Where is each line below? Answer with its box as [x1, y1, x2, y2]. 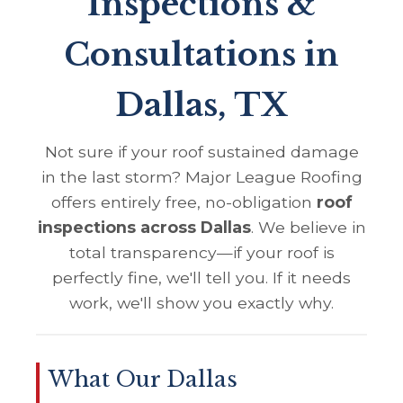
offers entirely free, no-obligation [50, 192, 317, 211]
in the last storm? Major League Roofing [40, 166, 363, 186]
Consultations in [64, 34, 339, 75]
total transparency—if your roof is [68, 242, 335, 262]
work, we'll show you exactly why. [69, 292, 334, 312]
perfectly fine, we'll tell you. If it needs [52, 267, 351, 287]
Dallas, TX [115, 85, 288, 125]
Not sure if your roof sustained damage [44, 141, 359, 161]
